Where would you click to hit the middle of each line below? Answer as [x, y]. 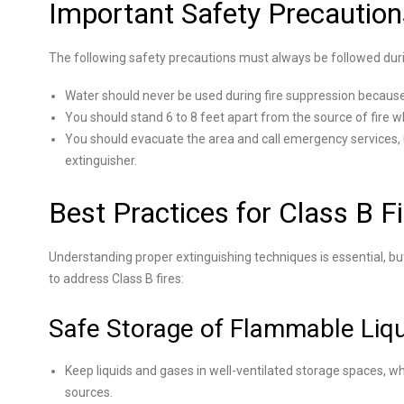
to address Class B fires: [116, 279]
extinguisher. [102, 161]
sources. [89, 392]
